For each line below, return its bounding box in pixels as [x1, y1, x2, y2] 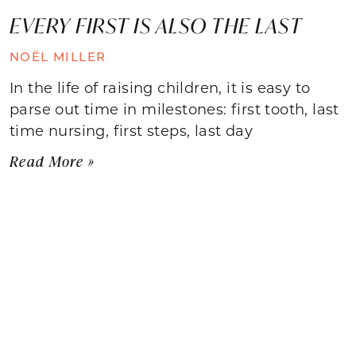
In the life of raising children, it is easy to [10, 77, 311, 97]
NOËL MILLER [10, 48, 106, 64]
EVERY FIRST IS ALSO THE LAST [10, 11, 302, 39]
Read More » [10, 151, 95, 171]
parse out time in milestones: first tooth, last [10, 99, 339, 118]
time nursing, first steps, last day [10, 120, 253, 140]
